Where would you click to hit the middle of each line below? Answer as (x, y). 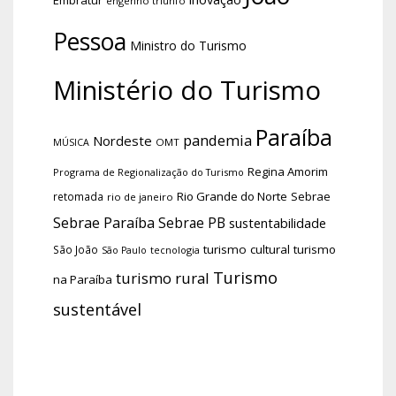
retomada (78, 196)
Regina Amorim (288, 171)
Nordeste (122, 140)
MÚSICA (71, 142)
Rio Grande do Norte (232, 196)
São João (76, 249)
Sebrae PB (192, 222)
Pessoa (90, 41)
